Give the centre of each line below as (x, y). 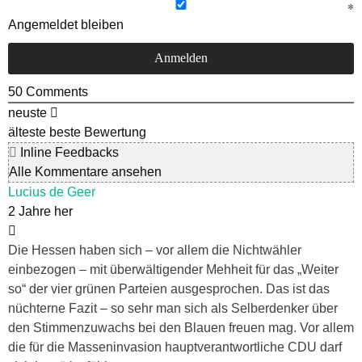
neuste (27, 113)
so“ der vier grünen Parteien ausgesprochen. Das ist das (169, 289)
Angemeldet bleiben (66, 25)
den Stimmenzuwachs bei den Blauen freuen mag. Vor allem (181, 328)
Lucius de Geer (52, 192)
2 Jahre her (40, 212)
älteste (27, 133)
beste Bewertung (98, 133)
